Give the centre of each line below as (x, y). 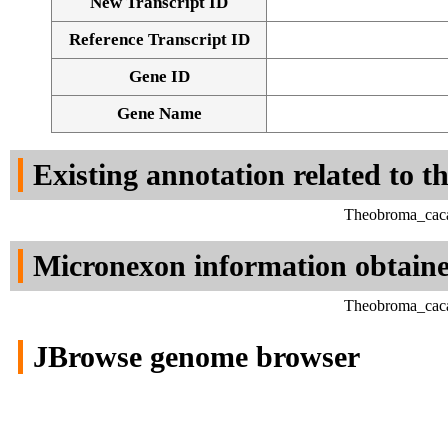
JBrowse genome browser (196, 357)
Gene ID (159, 77)
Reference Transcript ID (159, 40)
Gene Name (159, 114)
